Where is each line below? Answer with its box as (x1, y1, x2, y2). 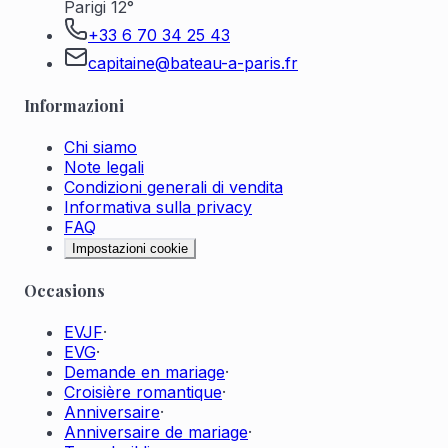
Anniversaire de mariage (64, 422, 248, 443)
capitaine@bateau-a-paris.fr (88, 53, 298, 74)
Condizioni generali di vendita (64, 176, 283, 197)
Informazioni (24, 94, 124, 116)
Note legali (64, 156, 144, 177)
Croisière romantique (64, 382, 222, 403)
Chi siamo (64, 136, 137, 157)
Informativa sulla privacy (64, 196, 252, 217)
